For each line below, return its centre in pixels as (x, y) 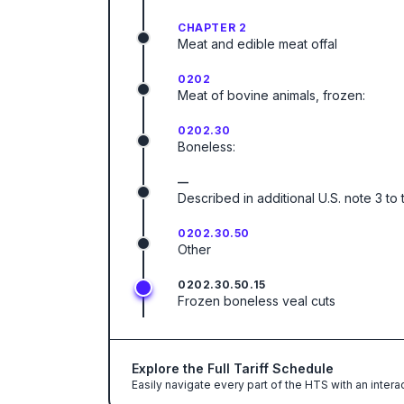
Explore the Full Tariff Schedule (233, 368)
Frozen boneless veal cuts (257, 301)
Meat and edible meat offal (257, 44)
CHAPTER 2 (212, 28)
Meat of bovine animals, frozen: (271, 95)
